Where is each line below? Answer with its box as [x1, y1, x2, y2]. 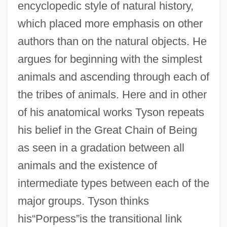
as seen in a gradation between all [17, 141, 184, 154]
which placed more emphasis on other [17, 17, 203, 30]
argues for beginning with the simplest [17, 52, 202, 65]
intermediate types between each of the [17, 176, 209, 190]
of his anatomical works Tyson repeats [17, 105, 204, 119]
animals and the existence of [17, 159, 157, 172]
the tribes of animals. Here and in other [17, 88, 207, 101]
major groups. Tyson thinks [17, 194, 149, 207]
